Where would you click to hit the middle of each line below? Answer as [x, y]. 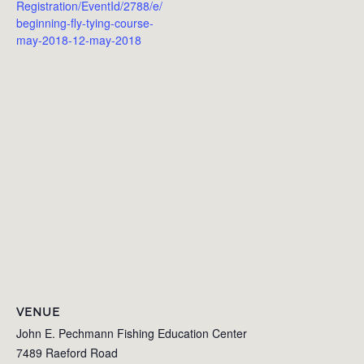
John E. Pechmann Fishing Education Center [132, 333]
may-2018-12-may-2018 [79, 39]
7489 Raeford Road [67, 353]
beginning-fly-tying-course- [85, 22]
